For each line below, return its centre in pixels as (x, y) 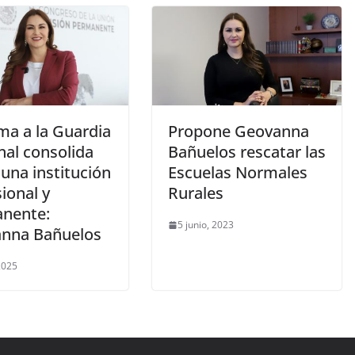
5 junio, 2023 (206, 225)
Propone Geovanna (239, 132)
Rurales (196, 193)
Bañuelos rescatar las (247, 152)
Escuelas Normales (238, 173)
